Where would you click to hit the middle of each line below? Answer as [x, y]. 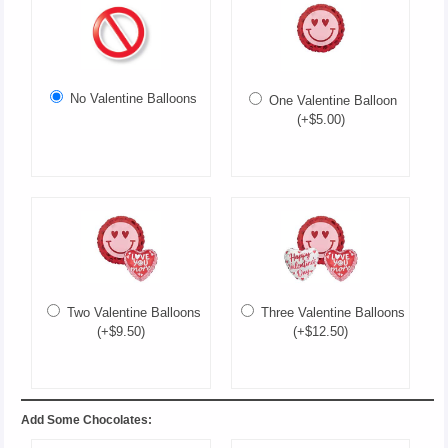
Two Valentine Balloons [131, 312]
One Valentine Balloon [331, 100]
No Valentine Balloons [132, 99]
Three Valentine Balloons [331, 312]
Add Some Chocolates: [87, 420]
